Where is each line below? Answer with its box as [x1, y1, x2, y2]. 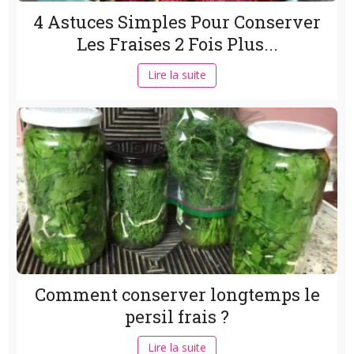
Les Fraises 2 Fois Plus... [76, 32, 278, 56]
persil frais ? [125, 305, 229, 329]
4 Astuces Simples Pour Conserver [33, 10, 321, 34]
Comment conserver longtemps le [34, 283, 320, 307]
